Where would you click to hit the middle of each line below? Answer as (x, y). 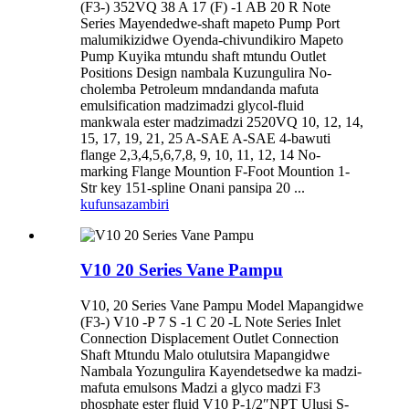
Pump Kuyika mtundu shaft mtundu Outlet (203, 56)
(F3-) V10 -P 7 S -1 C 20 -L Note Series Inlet (210, 322)
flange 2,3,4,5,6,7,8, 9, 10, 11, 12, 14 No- (200, 154)
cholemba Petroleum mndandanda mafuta (199, 89)
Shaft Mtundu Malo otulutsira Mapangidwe (205, 355)
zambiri (147, 204)
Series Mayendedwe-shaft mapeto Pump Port (210, 23)
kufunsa (103, 204)
